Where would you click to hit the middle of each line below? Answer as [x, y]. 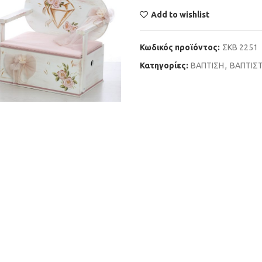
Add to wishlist [180, 15]
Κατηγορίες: [165, 65]
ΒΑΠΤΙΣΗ [207, 65]
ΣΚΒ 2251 [240, 47]
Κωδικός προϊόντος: [181, 47]
